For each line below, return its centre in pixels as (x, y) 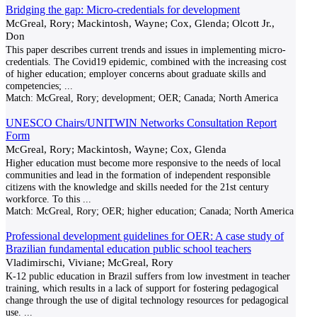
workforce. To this (43, 199)
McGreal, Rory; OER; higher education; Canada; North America (163, 211)
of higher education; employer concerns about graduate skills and (136, 74)
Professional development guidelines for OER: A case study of (145, 236)
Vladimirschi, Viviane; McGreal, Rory (90, 262)
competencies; (34, 86)
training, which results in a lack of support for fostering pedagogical (142, 288)
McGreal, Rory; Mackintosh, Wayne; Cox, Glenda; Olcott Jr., (140, 23)
